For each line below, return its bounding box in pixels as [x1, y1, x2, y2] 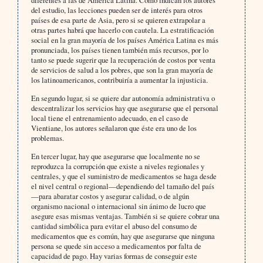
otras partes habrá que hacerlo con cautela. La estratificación [31, 25, 214, 36]
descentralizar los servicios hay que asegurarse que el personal [31, 103, 218, 114]
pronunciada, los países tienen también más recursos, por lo [31, 45, 208, 56]
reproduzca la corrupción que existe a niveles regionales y [31, 161, 204, 172]
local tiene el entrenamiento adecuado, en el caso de [31, 113, 188, 124]
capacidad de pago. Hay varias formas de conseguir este [31, 251, 197, 262]
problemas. [31, 133, 64, 144]
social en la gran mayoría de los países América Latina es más [31, 35, 218, 46]
